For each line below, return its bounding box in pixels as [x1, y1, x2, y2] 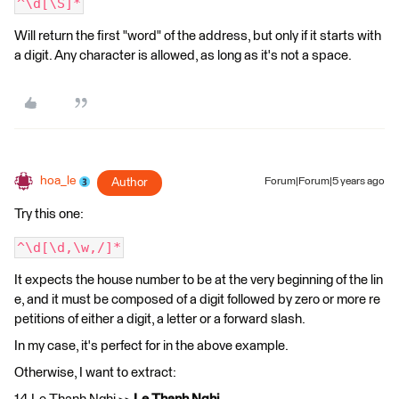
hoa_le [40, 175, 76, 187]
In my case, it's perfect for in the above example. [14, 339, 289, 353]
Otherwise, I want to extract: [14, 366, 179, 379]
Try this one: [14, 208, 84, 221]
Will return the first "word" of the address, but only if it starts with [14, 29, 384, 43]
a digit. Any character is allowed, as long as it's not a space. [14, 49, 352, 62]
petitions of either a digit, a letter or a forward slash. [14, 313, 307, 326]
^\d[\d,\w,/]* [17, 240, 121, 256]
